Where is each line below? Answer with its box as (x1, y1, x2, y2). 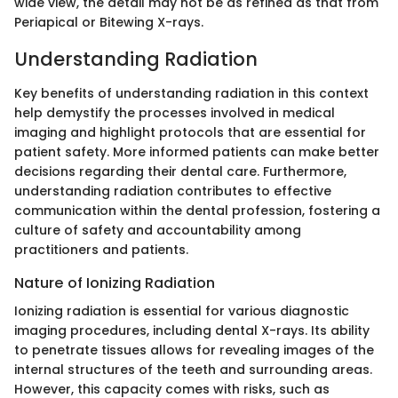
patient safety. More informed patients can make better (14, 142, 379, 161)
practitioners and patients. (14, 240, 188, 259)
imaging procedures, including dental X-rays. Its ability (14, 322, 370, 340)
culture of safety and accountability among (14, 220, 301, 239)
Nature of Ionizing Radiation (14, 272, 215, 293)
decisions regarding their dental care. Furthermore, (14, 162, 346, 180)
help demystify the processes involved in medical (14, 103, 335, 122)
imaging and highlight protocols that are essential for (14, 123, 366, 141)
